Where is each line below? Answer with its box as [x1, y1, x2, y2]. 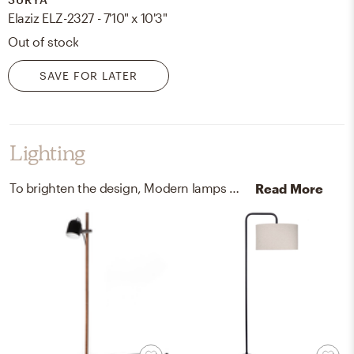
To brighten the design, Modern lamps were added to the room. [229, 179, 240, 195]
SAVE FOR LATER [40, 68, 137, 82]
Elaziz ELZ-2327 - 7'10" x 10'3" [8, 9, 168, 25]
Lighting [9, 137, 85, 168]
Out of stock [8, 33, 79, 49]
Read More [255, 180, 323, 196]
